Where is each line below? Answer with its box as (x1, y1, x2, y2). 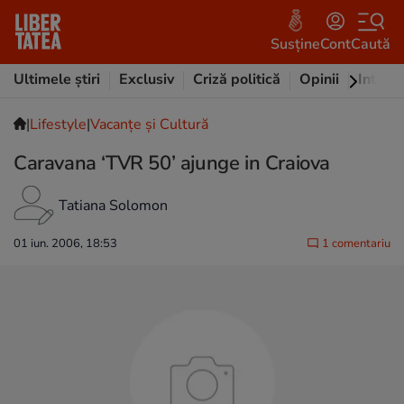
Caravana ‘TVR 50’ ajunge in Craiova (14, 150, 330, 177)
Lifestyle (30, 115, 87, 134)
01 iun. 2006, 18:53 (14, 235, 117, 252)
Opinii (299, 69, 339, 89)
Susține (271, 33, 320, 54)
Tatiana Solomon (59, 196, 168, 216)
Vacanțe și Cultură (90, 115, 208, 134)
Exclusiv (119, 69, 174, 89)
